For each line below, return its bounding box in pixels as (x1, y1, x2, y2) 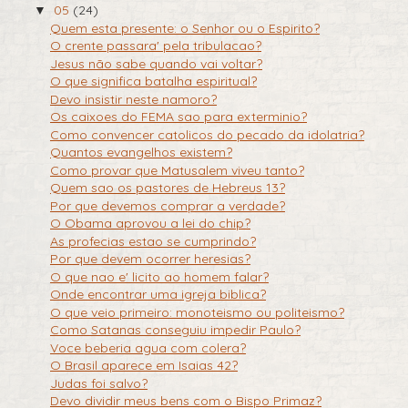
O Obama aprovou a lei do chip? (49, 215, 250, 232)
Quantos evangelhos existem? (49, 144, 232, 161)
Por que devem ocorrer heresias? (49, 250, 250, 268)
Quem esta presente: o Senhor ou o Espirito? (49, 19, 320, 36)
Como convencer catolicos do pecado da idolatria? (49, 126, 364, 143)
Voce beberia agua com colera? (49, 339, 246, 356)
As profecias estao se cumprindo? (49, 232, 256, 250)
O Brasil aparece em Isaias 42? (49, 357, 238, 374)
